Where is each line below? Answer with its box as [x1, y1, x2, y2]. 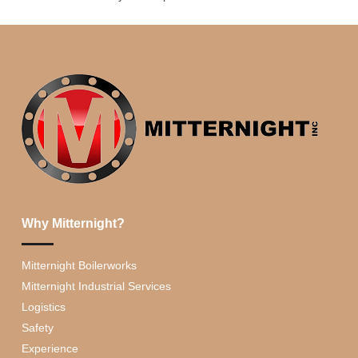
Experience [22, 341, 78, 355]
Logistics [22, 300, 66, 313]
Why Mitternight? [22, 216, 125, 230]
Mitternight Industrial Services [22, 279, 171, 292]
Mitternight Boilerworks [22, 258, 137, 272]
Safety [22, 320, 54, 334]
